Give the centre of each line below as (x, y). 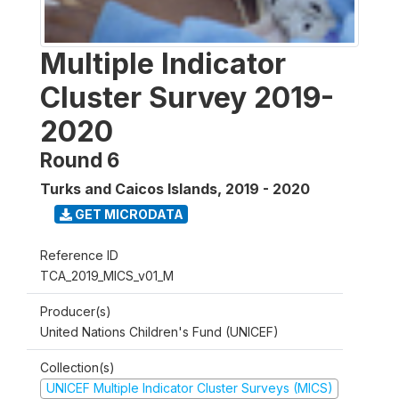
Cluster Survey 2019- (187, 98)
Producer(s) (76, 311)
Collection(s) (77, 367)
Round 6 (80, 160)
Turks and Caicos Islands (129, 189)
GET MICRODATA (127, 214)
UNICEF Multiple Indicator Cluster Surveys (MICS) (189, 388)
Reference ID (79, 255)
